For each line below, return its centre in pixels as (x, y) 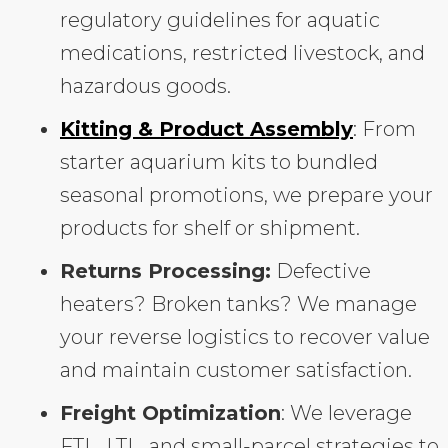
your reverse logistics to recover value (245, 336)
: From (384, 128)
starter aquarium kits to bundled (219, 161)
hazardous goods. (145, 85)
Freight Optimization (170, 412)
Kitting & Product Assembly (206, 128)
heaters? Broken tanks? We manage (238, 303)
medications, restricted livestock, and (242, 52)
